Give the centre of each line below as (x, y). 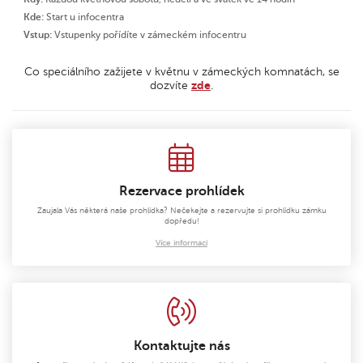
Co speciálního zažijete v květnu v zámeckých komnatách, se (181, 72)
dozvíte (171, 86)
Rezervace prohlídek (181, 192)
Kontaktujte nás (181, 346)
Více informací (181, 242)
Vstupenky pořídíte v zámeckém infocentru (149, 35)
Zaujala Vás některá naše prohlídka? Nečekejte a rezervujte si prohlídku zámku (181, 211)
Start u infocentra (85, 17)
